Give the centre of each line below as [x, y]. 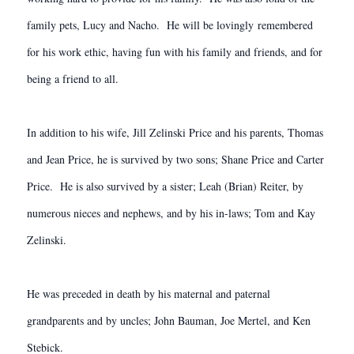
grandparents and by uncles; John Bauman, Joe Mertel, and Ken [169, 320]
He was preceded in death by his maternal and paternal [149, 294]
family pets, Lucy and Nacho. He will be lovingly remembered [170, 25]
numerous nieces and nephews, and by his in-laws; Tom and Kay [171, 213]
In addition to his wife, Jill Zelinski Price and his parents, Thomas [175, 132]
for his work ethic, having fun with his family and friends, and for [175, 52]
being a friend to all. [73, 79]
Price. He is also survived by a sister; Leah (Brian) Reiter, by [165, 186]
